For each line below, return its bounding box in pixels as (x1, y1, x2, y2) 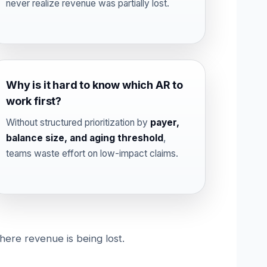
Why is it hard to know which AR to (6, 79, 183, 91)
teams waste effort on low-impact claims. (6, 148, 178, 159)
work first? (6, 95, 62, 107)
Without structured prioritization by (6, 117, 150, 128)
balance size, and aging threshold (6, 132, 163, 144)
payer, (150, 117, 179, 128)
